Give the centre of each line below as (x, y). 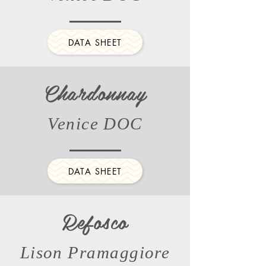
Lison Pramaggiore (95, 252)
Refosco (95, 221)
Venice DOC (95, 123)
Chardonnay (95, 92)
